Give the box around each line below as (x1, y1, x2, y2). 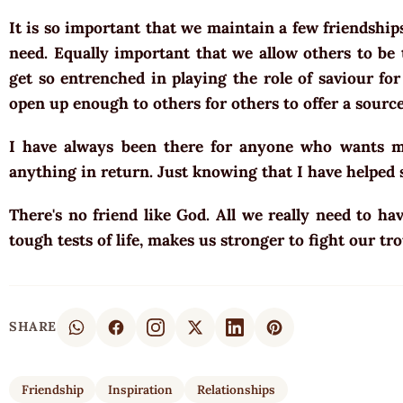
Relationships (196, 381, 275, 398)
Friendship (21, 381, 84, 398)
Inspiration (107, 381, 173, 398)
